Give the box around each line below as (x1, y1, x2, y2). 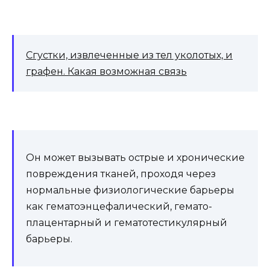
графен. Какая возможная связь (26, 66, 187, 78)
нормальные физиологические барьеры (26, 184, 234, 196)
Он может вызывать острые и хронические (26, 152, 245, 164)
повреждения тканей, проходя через (26, 168, 216, 180)
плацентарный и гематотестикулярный (26, 217, 227, 229)
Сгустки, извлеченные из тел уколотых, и (26, 49, 233, 61)
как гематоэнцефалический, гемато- (26, 201, 212, 213)
